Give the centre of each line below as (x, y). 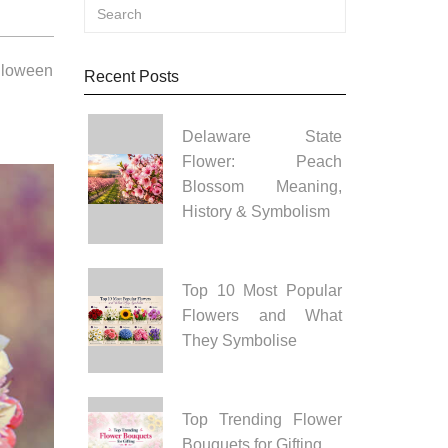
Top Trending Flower (262, 419)
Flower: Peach (262, 161)
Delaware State (262, 136)
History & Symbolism (256, 211)
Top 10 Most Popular (262, 290)
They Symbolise (240, 340)
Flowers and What (262, 315)
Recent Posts (131, 76)
